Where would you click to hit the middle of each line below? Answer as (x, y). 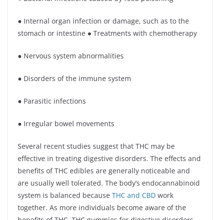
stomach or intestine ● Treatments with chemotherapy (108, 33)
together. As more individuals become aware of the (102, 207)
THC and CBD (134, 195)
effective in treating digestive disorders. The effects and (109, 158)
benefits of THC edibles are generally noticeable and (104, 171)
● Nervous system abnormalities (72, 56)
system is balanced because (65, 195)
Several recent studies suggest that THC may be (96, 146)
